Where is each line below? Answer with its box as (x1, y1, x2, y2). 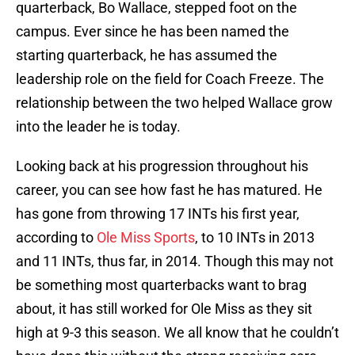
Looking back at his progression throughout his (16, 158, 308, 175)
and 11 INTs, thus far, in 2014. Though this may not (16, 253, 334, 270)
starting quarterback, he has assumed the (16, 47, 277, 64)
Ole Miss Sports (97, 229, 195, 246)
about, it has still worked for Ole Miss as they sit (16, 300, 312, 318)
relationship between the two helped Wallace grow (16, 94, 333, 112)
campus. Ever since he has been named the (16, 23, 289, 40)
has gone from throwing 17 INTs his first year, (16, 205, 300, 223)
